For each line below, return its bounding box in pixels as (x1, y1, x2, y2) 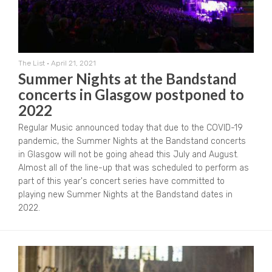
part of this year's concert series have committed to (18, 176, 225, 187)
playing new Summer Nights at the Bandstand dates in (18, 189, 233, 200)
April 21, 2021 (51, 59, 96, 68)
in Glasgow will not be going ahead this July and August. (18, 149, 239, 160)
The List (18, 59, 45, 68)
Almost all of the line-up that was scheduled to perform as (18, 163, 249, 174)
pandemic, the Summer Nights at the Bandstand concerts (18, 136, 246, 147)
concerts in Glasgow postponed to (18, 86, 244, 104)
